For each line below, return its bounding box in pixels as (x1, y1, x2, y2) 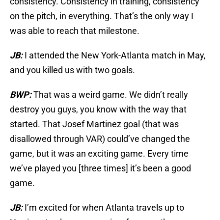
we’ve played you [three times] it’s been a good (10, 163, 191, 174)
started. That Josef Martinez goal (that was (10, 119, 179, 130)
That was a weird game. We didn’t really (33, 89, 188, 100)
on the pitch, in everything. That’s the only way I (10, 11, 193, 22)
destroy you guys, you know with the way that (10, 104, 187, 115)
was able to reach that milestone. (10, 26, 139, 36)
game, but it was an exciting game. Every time (10, 148, 189, 159)
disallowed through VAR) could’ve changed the (10, 134, 190, 144)
